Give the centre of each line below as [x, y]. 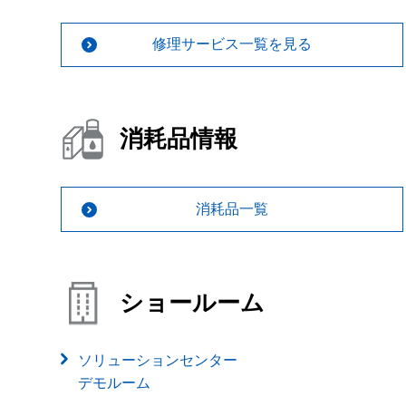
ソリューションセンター [158, 360]
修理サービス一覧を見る [232, 44]
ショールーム [192, 303]
